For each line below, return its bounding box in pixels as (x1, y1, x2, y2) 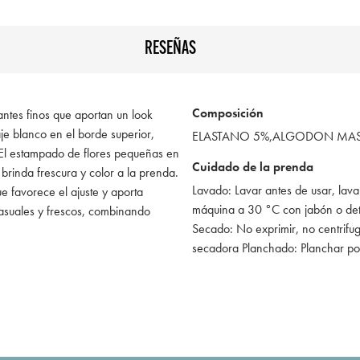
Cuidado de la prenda (192, 157, 313, 175)
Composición (192, 104, 264, 121)
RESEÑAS (145, 39, 196, 59)
